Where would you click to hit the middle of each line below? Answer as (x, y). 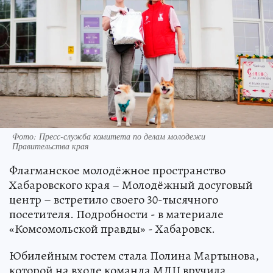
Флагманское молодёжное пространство (117, 170)
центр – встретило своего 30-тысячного (114, 199)
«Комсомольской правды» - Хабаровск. (112, 229)
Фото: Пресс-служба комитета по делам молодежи (109, 136)
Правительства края (51, 146)
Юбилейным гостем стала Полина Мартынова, (134, 255)
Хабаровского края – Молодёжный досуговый (131, 185)
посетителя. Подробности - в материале (116, 214)
